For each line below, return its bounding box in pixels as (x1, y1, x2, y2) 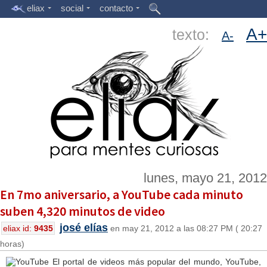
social (61, 3, 83, 13)
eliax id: (3, 223, 34, 233)
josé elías (60, 222, 108, 234)
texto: (172, 26, 222, 43)
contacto (100, 3, 133, 13)
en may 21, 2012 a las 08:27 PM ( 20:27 (108, 223, 262, 233)
